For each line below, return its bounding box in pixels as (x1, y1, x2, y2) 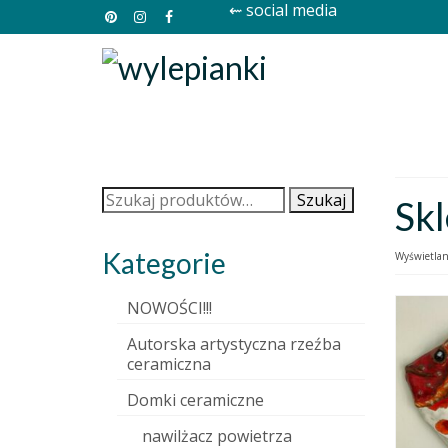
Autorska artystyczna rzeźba (127, 333, 341, 355)
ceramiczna (127, 353, 211, 375)
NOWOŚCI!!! (127, 297, 212, 319)
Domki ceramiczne (127, 389, 264, 411)
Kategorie (102, 246, 226, 280)
